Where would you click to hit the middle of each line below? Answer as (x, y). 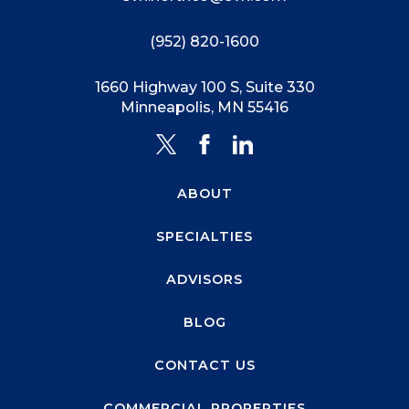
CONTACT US (204, 366)
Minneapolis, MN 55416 (204, 108)
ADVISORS (204, 280)
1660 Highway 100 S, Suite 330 (204, 88)
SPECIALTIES (204, 237)
